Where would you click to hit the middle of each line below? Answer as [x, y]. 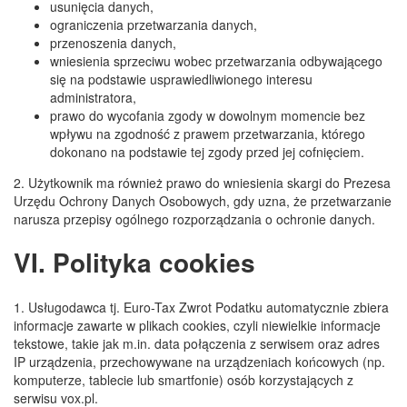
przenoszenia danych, [113, 42]
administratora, [93, 97]
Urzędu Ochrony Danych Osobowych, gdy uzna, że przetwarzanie [203, 200]
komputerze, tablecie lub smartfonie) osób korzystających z [184, 380]
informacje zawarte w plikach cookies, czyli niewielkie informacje [197, 325]
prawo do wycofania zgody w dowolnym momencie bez [208, 115]
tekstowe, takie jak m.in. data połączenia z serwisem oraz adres [197, 343]
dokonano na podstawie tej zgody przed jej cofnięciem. [207, 151]
